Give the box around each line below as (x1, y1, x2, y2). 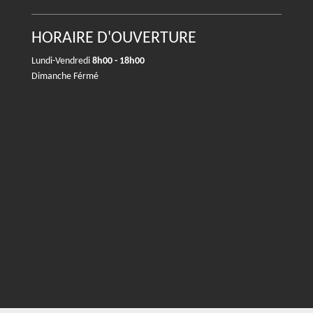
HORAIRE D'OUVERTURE (31, 30, 196, 47)
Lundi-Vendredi (31, 56, 92, 66)
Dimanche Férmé (31, 71, 99, 82)
